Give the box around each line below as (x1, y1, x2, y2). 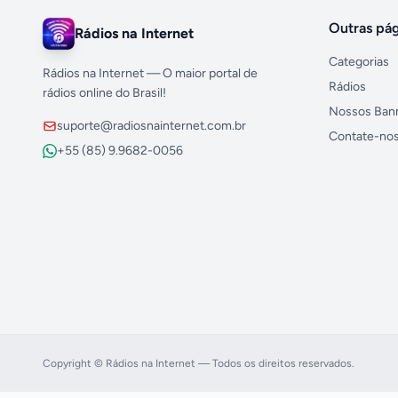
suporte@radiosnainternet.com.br (57, 117, 246, 133)
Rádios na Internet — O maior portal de (43, 65, 258, 81)
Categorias (329, 53, 389, 69)
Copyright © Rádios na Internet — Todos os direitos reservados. (43, 356, 354, 370)
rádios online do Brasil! (43, 84, 166, 100)
